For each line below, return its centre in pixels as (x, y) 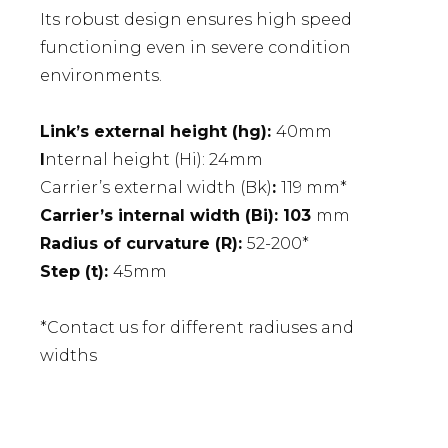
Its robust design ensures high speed (196, 20)
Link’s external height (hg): (158, 132)
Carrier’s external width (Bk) (156, 188)
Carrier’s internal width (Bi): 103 (178, 216)
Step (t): (76, 272)
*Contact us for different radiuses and (197, 328)
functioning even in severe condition (195, 48)
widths (68, 356)
